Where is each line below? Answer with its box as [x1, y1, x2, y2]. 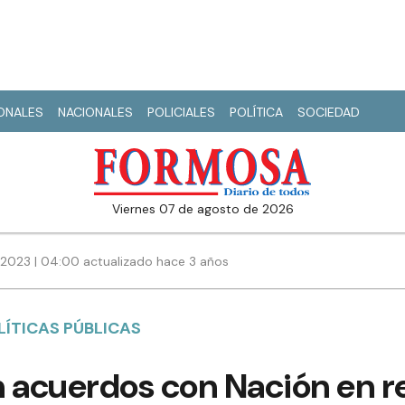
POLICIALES [147, 104, 215, 120]
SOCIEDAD [297, 104, 360, 120]
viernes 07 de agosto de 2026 [119, 201, 294, 218]
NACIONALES [58, 104, 133, 120]
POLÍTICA [230, 104, 283, 120]
